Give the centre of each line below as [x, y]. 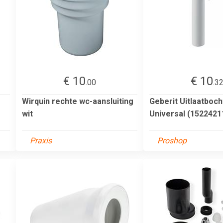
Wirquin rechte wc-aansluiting [78, 101]
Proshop [172, 140]
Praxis [41, 140]
